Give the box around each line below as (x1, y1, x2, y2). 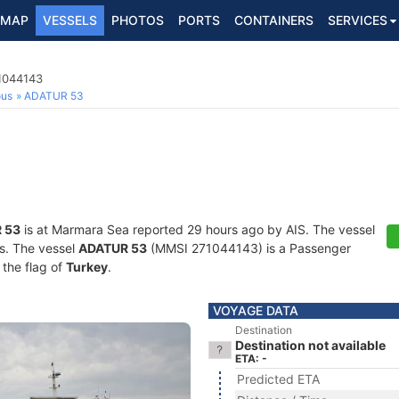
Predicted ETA (237, 371, 320, 387)
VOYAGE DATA (213, 303, 298, 318)
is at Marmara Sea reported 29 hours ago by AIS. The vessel (20, 222, 375, 237)
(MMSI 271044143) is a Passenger (147, 240, 351, 256)
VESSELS (43, 12, 97, 28)
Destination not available (235, 338, 386, 353)
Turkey (66, 259, 108, 274)
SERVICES (328, 12, 387, 28)
